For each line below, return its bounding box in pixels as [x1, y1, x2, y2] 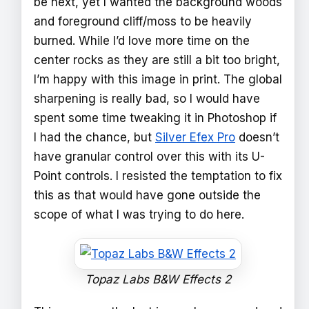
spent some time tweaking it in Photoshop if [34, 111, 277, 126]
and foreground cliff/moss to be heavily [34, 14, 252, 29]
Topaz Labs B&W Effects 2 [85, 272, 231, 286]
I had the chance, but [34, 130, 155, 145]
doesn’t [235, 130, 279, 145]
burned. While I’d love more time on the [34, 34, 250, 48]
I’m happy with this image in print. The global [34, 72, 282, 87]
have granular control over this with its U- [34, 150, 265, 164]
